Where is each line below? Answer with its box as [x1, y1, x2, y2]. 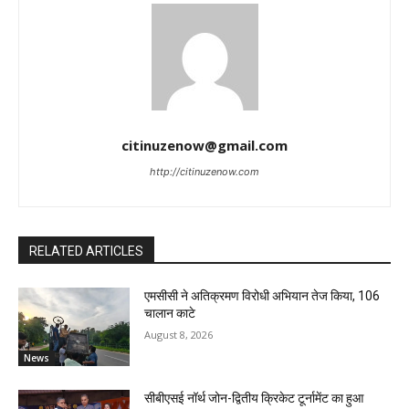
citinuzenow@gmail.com [121, 136, 288, 155]
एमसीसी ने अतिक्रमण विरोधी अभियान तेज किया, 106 [144, 288, 381, 304]
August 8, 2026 [144, 328, 214, 342]
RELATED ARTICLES [29, 244, 143, 259]
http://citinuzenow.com [150, 165, 259, 179]
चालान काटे [144, 306, 196, 321]
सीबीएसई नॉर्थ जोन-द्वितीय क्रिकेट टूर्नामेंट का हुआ [144, 390, 364, 405]
